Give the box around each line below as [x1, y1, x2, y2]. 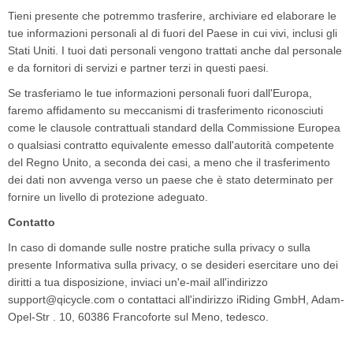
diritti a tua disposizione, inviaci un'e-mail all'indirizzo [8, 276, 268, 288]
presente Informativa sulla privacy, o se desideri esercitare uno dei [8, 258, 338, 271]
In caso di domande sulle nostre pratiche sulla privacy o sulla [8, 241, 310, 254]
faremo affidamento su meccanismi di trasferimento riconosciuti [8, 104, 323, 117]
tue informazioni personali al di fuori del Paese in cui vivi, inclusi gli [8, 27, 337, 39]
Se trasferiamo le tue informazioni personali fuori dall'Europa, [8, 87, 312, 99]
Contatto [8, 216, 55, 229]
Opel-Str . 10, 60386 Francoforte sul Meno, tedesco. [8, 310, 272, 323]
